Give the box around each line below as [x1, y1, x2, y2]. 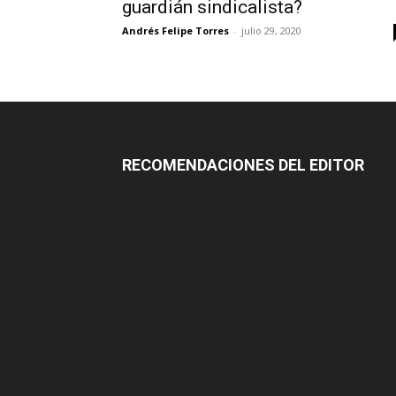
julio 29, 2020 [241, 23, 301, 37]
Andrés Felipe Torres [122, 23, 229, 37]
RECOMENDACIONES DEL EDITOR [122, 155, 364, 174]
